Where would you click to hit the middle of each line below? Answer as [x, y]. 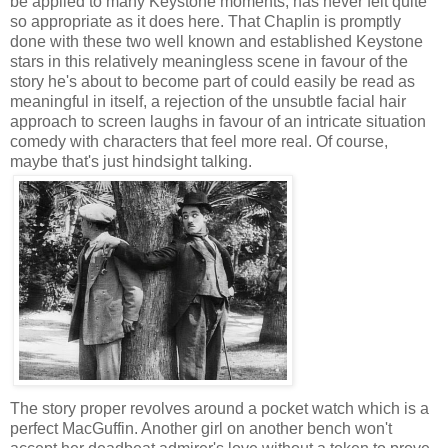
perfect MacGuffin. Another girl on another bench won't [201, 428]
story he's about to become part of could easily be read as [212, 81]
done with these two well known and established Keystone [216, 41]
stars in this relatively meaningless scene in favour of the [209, 61]
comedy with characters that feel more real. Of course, [199, 141]
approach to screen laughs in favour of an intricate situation [218, 121]
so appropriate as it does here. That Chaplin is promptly [205, 21]
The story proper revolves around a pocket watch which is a [219, 408]
